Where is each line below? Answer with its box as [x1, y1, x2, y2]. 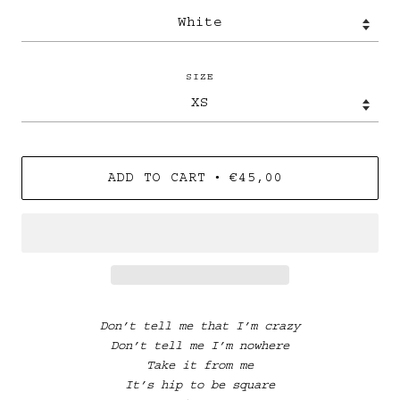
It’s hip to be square [125, 379, 275, 393]
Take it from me [146, 360, 254, 373]
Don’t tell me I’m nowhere [111, 340, 289, 354]
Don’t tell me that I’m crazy [100, 321, 300, 334]
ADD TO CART [108, 172, 206, 186]
